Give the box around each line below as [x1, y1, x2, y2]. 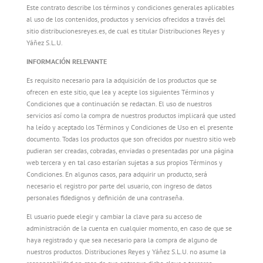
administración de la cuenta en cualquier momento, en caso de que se [26, 224, 232, 232]
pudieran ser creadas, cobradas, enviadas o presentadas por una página [26, 146, 234, 155]
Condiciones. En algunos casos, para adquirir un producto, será [26, 170, 207, 178]
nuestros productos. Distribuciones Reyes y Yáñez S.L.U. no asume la [26, 247, 226, 256]
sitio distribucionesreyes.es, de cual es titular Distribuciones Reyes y [26, 26, 225, 35]
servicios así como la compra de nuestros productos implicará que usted [26, 111, 235, 120]
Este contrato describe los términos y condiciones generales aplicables [26, 3, 234, 12]
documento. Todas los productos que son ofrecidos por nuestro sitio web [26, 134, 235, 143]
